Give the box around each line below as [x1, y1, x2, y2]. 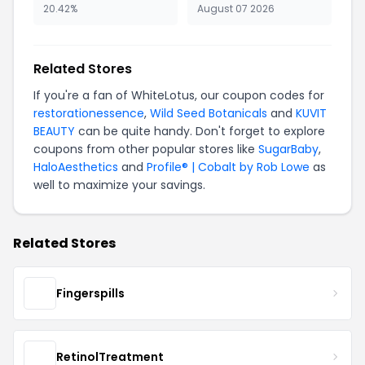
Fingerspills [56, 284, 125, 301]
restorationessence [33, 105, 144, 121]
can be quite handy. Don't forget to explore [75, 123, 325, 139]
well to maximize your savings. [33, 177, 205, 193]
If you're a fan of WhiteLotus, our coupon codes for [33, 87, 324, 103]
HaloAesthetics [33, 159, 118, 175]
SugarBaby [258, 141, 319, 157]
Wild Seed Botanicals [150, 105, 267, 121]
